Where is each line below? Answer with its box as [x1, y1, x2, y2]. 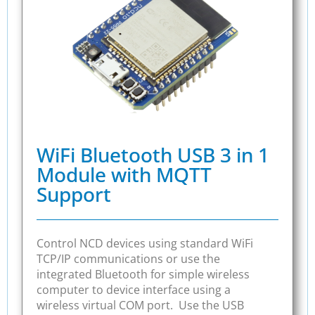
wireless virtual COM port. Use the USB [37, 297, 244, 314]
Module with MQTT [37, 161, 212, 188]
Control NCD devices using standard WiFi [37, 236, 253, 252]
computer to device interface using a [37, 282, 231, 298]
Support [37, 181, 111, 208]
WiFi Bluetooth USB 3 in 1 [37, 141, 269, 169]
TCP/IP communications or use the [37, 251, 220, 267]
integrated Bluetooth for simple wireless [37, 266, 250, 283]
